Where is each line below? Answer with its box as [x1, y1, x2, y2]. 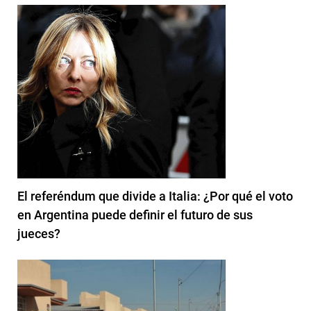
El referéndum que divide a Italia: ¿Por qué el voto [17, 188, 293, 203]
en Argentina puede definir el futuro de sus [17, 207, 253, 222]
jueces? [17, 226, 60, 241]
